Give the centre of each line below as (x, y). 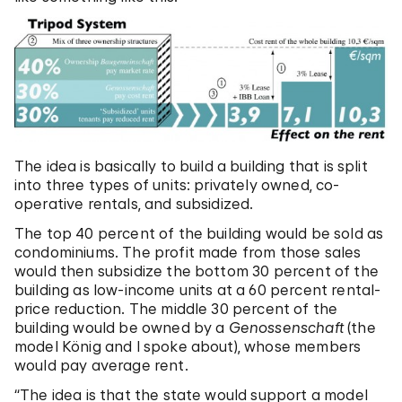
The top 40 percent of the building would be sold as (199, 233)
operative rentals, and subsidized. (134, 203)
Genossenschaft (286, 327)
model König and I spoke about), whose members (188, 346)
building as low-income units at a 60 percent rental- (198, 289)
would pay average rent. (101, 365)
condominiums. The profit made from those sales (188, 252)
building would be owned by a (122, 327)
